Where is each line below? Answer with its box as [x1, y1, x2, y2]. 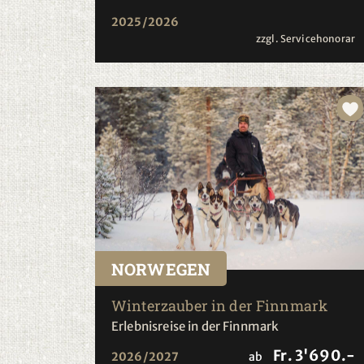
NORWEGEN [111, 258, 211, 279]
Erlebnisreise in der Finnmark [111, 318, 279, 334]
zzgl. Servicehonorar [255, 32, 355, 45]
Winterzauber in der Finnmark [111, 296, 328, 315]
